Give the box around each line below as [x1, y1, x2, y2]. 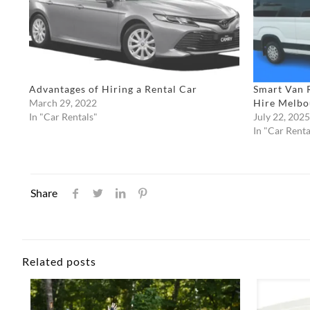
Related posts [22, 254, 96, 268]
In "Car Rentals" [28, 110, 98, 122]
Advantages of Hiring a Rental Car [28, 82, 197, 95]
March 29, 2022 [28, 96, 97, 109]
